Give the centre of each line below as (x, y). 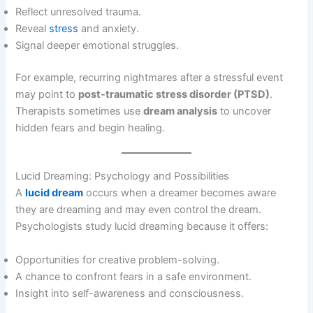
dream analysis (181, 111)
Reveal (32, 29)
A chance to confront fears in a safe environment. (134, 276)
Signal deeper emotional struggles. (97, 46)
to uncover (245, 111)
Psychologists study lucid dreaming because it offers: (142, 227)
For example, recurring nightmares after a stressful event (150, 77)
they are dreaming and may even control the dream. (139, 210)
